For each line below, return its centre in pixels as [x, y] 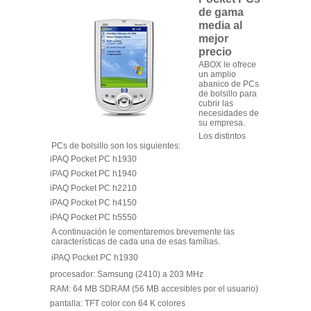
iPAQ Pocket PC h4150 [93, 203]
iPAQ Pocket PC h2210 [93, 188]
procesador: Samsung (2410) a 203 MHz [126, 275]
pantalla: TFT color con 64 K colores [117, 304]
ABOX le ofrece [227, 64]
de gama [221, 12]
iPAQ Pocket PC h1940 [93, 174]
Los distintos [222, 136]
